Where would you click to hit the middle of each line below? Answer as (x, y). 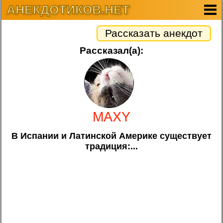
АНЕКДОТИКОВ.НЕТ (68, 9)
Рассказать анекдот (154, 33)
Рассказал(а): (111, 51)
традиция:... (111, 146)
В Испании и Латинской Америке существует (111, 136)
